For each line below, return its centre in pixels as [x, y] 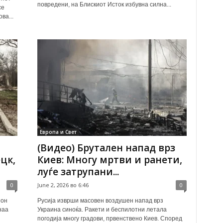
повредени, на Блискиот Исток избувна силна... [104, 4]
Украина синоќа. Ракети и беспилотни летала [102, 210]
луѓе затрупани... [78, 172]
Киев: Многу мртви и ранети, [110, 160]
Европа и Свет [58, 132]
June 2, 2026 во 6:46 [63, 185]
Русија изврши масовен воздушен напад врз [100, 201]
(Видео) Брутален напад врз [106, 148]
